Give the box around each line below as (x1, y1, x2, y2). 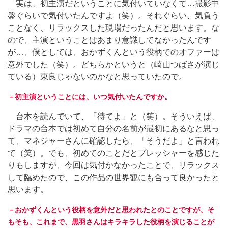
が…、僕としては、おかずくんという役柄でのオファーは (8, 47, 219, 56)
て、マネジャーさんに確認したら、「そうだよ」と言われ (8, 136, 219, 145)
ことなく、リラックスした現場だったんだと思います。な (8, 23, 219, 32)
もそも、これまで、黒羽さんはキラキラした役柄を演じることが (8, 217, 214, 226)
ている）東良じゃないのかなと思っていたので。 (8, 72, 187, 81)
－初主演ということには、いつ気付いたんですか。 (8, 92, 172, 101)
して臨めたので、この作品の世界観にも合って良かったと (8, 173, 219, 182)
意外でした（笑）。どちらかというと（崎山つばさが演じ (8, 60, 219, 69)
